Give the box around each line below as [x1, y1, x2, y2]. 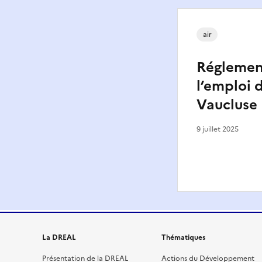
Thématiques [161, 232, 205, 243]
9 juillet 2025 [196, 123, 239, 135]
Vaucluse [196, 94, 257, 115]
